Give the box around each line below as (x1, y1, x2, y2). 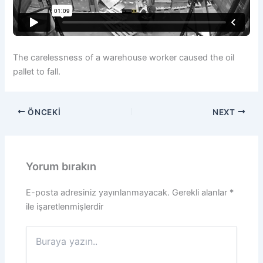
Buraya (25, 226, 53, 237)
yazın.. (25, 238, 51, 248)
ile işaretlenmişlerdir (26, 201, 104, 213)
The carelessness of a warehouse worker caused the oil (13, 52, 235, 63)
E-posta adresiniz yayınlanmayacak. (26, 187, 170, 198)
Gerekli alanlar (172, 187, 230, 198)
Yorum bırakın (26, 159, 97, 173)
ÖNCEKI (25, 107, 61, 117)
